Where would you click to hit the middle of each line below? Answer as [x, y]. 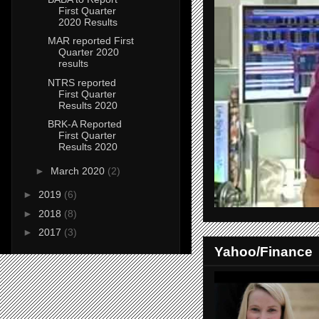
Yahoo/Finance [263, 251]
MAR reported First [90, 41]
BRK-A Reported [84, 124]
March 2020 [79, 171]
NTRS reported [82, 82]
